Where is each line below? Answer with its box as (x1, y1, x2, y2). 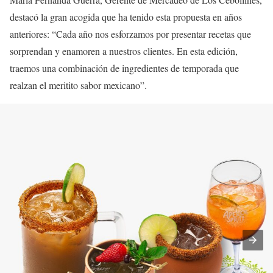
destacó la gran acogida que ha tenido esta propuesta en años (10, 10, 242, 23)
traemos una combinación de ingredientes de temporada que (10, 62, 239, 74)
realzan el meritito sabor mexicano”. (10, 79, 147, 91)
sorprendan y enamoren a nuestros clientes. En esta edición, (10, 44, 238, 57)
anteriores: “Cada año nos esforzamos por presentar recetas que (10, 27, 251, 40)
